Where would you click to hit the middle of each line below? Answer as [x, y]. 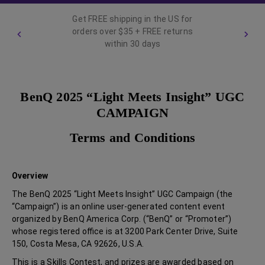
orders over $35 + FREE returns [132, 31]
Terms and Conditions [132, 138]
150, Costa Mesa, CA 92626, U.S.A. [79, 244]
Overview [30, 176]
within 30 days [132, 43]
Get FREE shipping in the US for [132, 19]
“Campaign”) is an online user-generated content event [119, 206]
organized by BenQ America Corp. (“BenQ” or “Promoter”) [122, 219]
